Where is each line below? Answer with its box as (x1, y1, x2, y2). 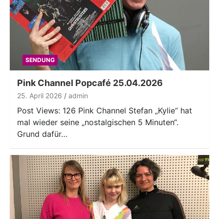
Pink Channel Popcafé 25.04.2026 (17, 77, 163, 88)
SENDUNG (25, 56, 55, 64)
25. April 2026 (17, 91, 62, 100)
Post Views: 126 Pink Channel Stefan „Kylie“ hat (17, 105, 192, 115)
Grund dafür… (17, 129, 67, 139)
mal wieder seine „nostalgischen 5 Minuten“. (17, 117, 178, 127)
